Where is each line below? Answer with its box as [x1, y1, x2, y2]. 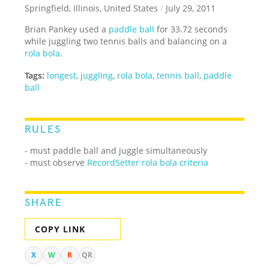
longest [47, 69, 77, 81]
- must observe [25, 156, 88, 168]
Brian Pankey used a [25, 23, 109, 35]
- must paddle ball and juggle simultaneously [25, 144, 208, 156]
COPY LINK [35, 223, 86, 235]
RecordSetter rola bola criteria [87, 156, 209, 168]
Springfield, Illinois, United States [25, 2, 159, 14]
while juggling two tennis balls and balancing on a [25, 35, 228, 47]
